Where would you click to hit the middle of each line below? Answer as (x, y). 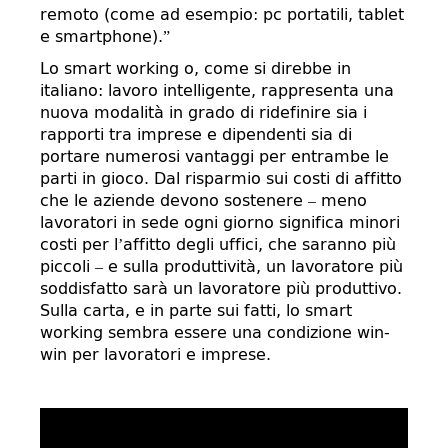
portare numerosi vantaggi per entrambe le (214, 156)
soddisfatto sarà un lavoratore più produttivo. (221, 288)
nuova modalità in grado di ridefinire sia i (203, 112)
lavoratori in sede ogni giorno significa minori (220, 222)
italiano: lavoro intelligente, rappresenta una (217, 90)
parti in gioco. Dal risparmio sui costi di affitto (221, 178)
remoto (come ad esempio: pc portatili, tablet (222, 14)
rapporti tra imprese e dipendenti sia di (196, 134)
